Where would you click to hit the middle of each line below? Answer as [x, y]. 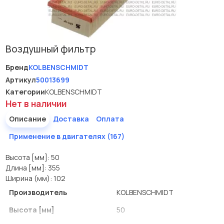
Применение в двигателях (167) [66, 136]
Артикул [20, 79]
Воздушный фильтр [50, 49]
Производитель [38, 192]
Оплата [110, 119]
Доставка [71, 119]
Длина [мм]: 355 [32, 168]
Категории [25, 92]
